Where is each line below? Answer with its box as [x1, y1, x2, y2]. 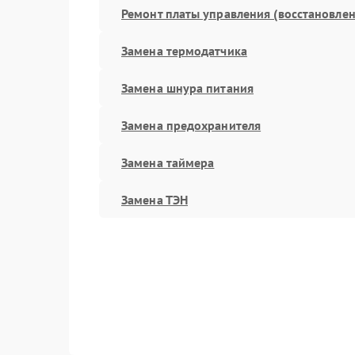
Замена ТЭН [121, 191, 188, 208]
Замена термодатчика [121, 42, 247, 59]
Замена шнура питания [121, 79, 254, 96]
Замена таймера [121, 154, 215, 170]
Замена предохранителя [121, 116, 261, 133]
